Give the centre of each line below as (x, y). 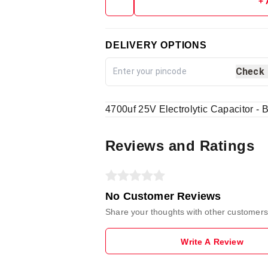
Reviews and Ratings (180, 145)
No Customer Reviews (163, 196)
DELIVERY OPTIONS (156, 45)
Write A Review (212, 241)
